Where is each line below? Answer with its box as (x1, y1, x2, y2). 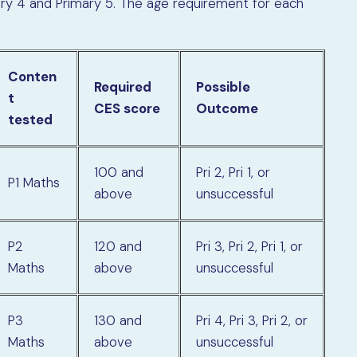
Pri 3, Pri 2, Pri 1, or (196, 237, 304, 255)
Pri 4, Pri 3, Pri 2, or (196, 311, 308, 329)
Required (94, 77, 152, 96)
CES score (94, 99, 161, 117)
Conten (8, 67, 57, 85)
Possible (196, 77, 251, 96)
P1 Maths (8, 173, 61, 191)
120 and (94, 237, 143, 255)
